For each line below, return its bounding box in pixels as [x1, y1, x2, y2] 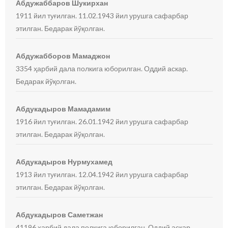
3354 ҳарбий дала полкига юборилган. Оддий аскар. [16, 64, 188, 73]
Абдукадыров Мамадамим [16, 104, 111, 113]
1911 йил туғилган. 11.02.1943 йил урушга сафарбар [16, 11, 189, 20]
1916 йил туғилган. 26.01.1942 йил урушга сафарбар [16, 117, 189, 126]
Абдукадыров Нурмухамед [16, 157, 113, 166]
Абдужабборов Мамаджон [16, 51, 110, 60]
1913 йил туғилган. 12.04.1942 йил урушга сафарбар [16, 170, 189, 179]
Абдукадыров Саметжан [16, 210, 103, 219]
